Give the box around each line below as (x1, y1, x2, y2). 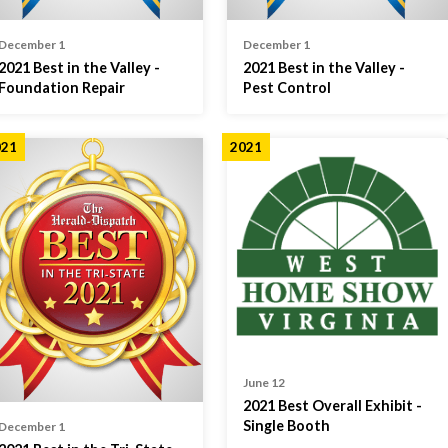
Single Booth (243, 417, 331, 435)
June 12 (243, 375, 286, 391)
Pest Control (243, 78, 332, 96)
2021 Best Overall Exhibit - (243, 397, 423, 415)
